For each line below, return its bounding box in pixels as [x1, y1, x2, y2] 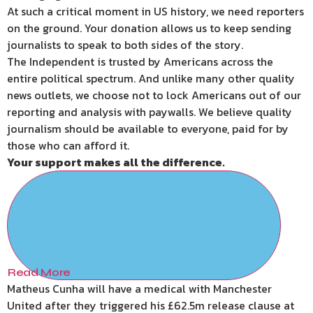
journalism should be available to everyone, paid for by [7, 120, 289, 138]
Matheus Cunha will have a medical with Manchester [7, 280, 272, 298]
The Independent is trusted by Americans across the [7, 53, 273, 71]
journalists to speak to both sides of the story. [7, 36, 243, 54]
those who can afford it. [7, 137, 129, 154]
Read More [8, 265, 71, 279]
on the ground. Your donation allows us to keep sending [7, 20, 291, 37]
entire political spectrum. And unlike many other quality [7, 70, 295, 87]
